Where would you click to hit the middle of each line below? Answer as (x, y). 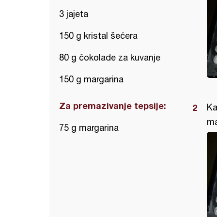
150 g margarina (91, 79)
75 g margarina (89, 128)
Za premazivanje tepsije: (113, 106)
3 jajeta (74, 14)
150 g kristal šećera (98, 36)
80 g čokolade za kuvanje (110, 57)
